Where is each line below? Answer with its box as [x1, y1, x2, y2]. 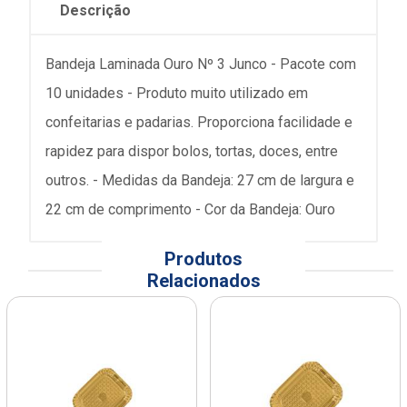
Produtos [164, 248, 243, 270]
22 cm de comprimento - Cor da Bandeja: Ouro [45, 201, 335, 218]
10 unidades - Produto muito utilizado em [45, 84, 308, 102]
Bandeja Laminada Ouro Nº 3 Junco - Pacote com [45, 55, 356, 73]
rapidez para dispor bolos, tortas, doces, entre [45, 143, 338, 160]
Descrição [60, 2, 131, 19]
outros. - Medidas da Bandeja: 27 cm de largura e [45, 172, 354, 189]
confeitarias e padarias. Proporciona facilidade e [45, 114, 352, 131]
